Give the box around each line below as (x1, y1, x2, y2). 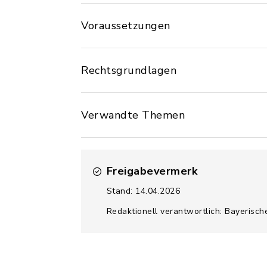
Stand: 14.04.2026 (106, 185, 180, 197)
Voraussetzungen (81, 18, 170, 33)
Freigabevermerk (106, 164, 197, 178)
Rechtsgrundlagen (81, 63, 176, 77)
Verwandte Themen (81, 108, 185, 122)
